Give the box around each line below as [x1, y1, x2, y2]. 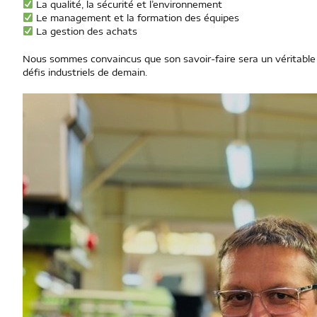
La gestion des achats [33, 25, 137, 37]
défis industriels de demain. [23, 67, 147, 78]
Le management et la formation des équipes [33, 12, 239, 23]
